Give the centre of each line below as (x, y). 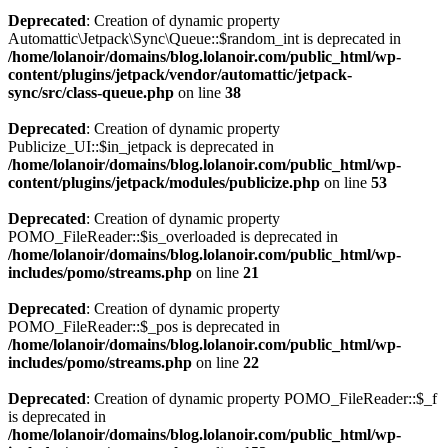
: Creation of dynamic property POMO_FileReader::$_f (261, 398)
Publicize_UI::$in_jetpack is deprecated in (141, 146)
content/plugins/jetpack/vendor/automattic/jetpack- (180, 74)
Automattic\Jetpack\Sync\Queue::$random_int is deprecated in (204, 38)
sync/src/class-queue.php (91, 92)
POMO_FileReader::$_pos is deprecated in (144, 326)
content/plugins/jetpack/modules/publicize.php (164, 182)
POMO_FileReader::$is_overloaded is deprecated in (173, 236)
